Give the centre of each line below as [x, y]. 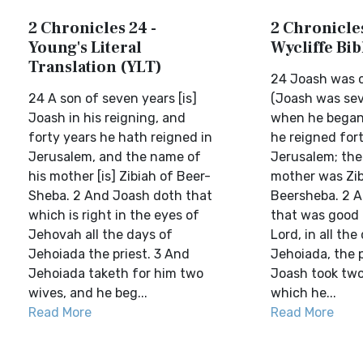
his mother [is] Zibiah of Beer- [120, 176]
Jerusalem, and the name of [115, 157]
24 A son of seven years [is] [113, 98]
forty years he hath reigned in [120, 137]
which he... [303, 293]
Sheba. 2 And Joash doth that [120, 196]
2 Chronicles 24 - [92, 28]
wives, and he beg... [88, 293]
